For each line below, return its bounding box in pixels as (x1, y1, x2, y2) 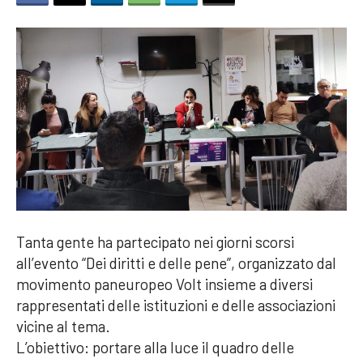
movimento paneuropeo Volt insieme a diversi (16, 274, 313, 293)
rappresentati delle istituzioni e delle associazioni (16, 295, 335, 314)
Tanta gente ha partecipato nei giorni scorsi (16, 232, 294, 251)
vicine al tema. (16, 316, 110, 335)
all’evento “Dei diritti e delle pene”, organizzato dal (16, 253, 336, 272)
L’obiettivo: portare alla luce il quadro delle (16, 337, 294, 357)
